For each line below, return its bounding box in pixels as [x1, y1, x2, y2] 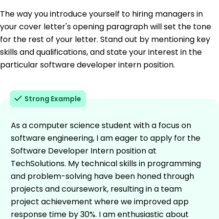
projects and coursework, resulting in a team [11, 183, 182, 195]
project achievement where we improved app [11, 196, 189, 207]
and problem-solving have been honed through [11, 170, 194, 182]
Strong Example [24, 93, 81, 104]
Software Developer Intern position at [11, 145, 156, 156]
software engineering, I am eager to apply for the [11, 132, 200, 144]
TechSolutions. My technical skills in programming [11, 157, 201, 169]
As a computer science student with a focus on [11, 119, 191, 131]
